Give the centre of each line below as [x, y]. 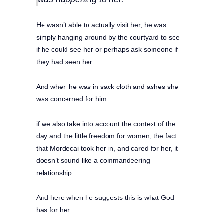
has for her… [56, 209]
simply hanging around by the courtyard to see [108, 37]
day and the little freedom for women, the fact [106, 136]
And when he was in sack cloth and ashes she [107, 86]
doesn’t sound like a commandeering [93, 160]
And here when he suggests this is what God [105, 197]
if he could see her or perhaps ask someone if [107, 49]
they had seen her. [65, 61]
